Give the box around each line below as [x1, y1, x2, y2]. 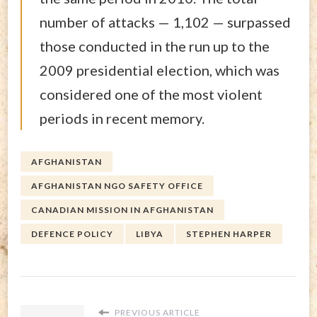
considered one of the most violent [40, 85, 263, 103]
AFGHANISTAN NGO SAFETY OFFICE [31, 180, 203, 191]
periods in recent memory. [40, 109, 204, 127]
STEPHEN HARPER [186, 228, 272, 239]
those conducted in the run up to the [40, 37, 270, 54]
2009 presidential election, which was [40, 61, 279, 79]
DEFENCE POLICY [31, 228, 113, 239]
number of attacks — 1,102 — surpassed [40, 13, 291, 30]
